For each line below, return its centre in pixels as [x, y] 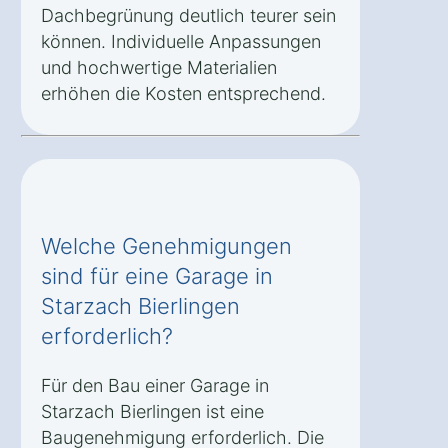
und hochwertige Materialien [159, 68]
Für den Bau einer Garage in [155, 386]
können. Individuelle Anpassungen [181, 42]
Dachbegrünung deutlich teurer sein [188, 16]
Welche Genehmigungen [166, 246]
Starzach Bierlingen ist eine [152, 412]
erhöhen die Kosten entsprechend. [183, 94]
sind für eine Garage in [157, 276]
